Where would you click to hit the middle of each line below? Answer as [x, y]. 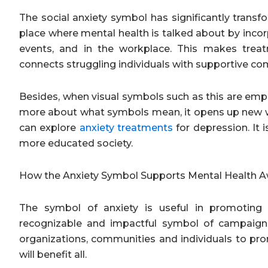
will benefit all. [53, 254]
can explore [49, 127]
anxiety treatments [126, 127]
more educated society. [76, 143]
